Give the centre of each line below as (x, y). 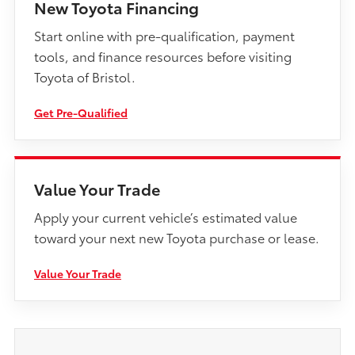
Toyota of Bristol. (85, 76)
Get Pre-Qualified (81, 112)
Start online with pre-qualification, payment (164, 35)
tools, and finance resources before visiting (163, 55)
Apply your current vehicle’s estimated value (166, 216)
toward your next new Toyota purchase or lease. (177, 237)
